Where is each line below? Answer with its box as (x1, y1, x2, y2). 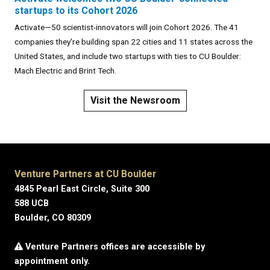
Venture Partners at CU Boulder (14, 168, 156, 180)
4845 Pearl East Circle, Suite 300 (14, 183, 149, 194)
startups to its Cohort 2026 (14, 4, 137, 16)
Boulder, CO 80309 (14, 212, 91, 223)
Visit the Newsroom (90, 94, 180, 106)
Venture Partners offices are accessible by (23, 241, 206, 252)
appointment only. (14, 256, 90, 266)
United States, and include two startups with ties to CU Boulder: (14, 51, 241, 61)
